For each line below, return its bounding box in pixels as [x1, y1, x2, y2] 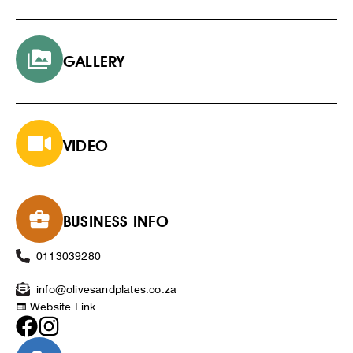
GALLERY [63, 51, 125, 71]
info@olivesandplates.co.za [36, 282, 177, 295]
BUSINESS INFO [63, 211, 169, 231]
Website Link [30, 299, 96, 313]
